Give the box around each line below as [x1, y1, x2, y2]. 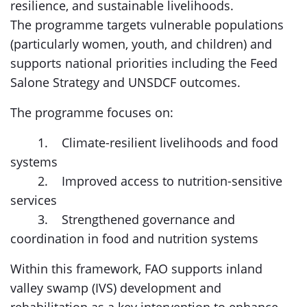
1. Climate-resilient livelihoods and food [10, 134, 278, 151]
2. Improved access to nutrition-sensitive [10, 173, 282, 189]
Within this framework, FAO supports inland [10, 260, 262, 277]
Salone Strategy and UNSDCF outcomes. [10, 74, 241, 90]
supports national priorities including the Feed [10, 55, 278, 71]
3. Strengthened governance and [10, 211, 235, 228]
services [10, 192, 60, 208]
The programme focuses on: [10, 104, 173, 121]
